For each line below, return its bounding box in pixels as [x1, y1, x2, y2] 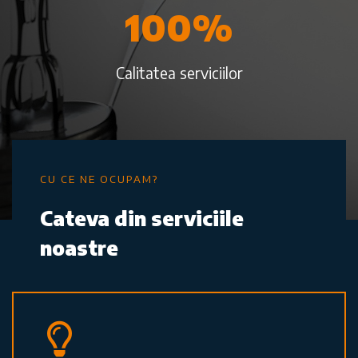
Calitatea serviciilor [115, 62, 243, 82]
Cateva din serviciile [40, 205, 244, 231]
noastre [40, 234, 118, 261]
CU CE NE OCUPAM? [40, 172, 158, 185]
